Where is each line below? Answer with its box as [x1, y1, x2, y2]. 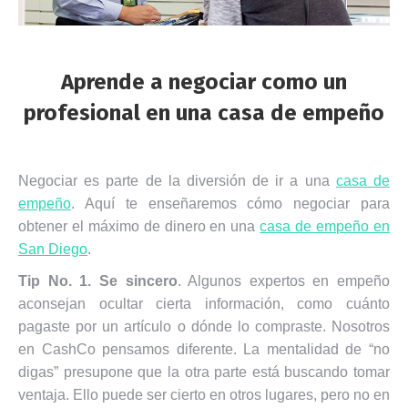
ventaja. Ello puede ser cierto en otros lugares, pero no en [18, 387, 390, 403]
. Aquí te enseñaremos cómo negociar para [71, 196, 390, 211]
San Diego [18, 241, 87, 257]
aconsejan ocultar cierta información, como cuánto [18, 296, 390, 311]
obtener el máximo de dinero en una [18, 219, 260, 234]
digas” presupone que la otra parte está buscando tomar [18, 364, 390, 380]
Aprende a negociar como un [61, 69, 347, 95]
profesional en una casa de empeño [24, 100, 384, 126]
